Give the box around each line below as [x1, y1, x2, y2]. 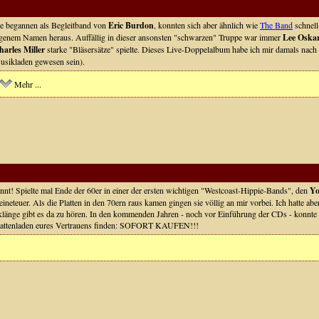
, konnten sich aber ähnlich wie [154, 19, 260, 31]
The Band [260, 19, 293, 31]
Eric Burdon [108, 19, 154, 31]
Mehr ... [14, 78, 41, 90]
